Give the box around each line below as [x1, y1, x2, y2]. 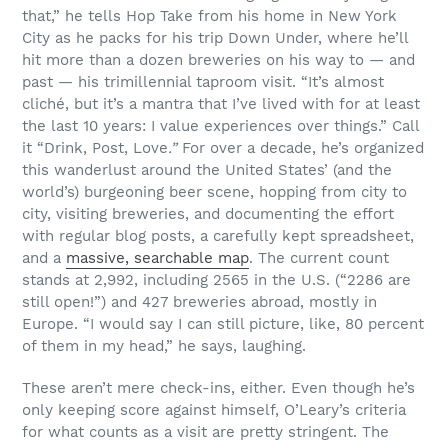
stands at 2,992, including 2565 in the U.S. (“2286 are [22, 271, 411, 290]
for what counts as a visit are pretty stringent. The [22, 422, 389, 441]
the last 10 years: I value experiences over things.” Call [22, 117, 419, 136]
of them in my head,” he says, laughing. [22, 337, 306, 356]
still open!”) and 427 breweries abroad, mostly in [22, 293, 377, 312]
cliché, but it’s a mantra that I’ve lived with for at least [22, 95, 420, 114]
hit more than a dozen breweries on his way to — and [22, 51, 415, 70]
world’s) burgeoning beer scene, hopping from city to [22, 183, 407, 202]
